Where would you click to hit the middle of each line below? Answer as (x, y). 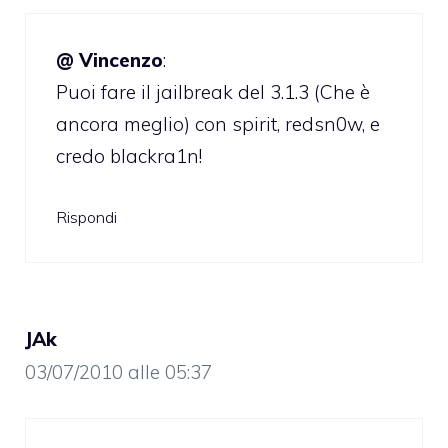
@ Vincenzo (109, 59)
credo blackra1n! (129, 155)
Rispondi (86, 217)
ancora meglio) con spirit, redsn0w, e (218, 123)
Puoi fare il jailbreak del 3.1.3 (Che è (213, 91)
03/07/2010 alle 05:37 (118, 372)
